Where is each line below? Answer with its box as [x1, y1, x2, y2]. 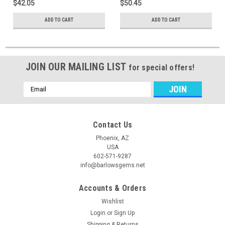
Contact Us [92, 120, 133, 130]
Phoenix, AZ [96, 134, 129, 142]
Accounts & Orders [78, 183, 147, 193]
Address [23, 92, 50, 101]
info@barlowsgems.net [80, 161, 145, 169]
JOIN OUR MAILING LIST [25, 60, 129, 73]
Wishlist [101, 197, 124, 205]
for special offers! [129, 62, 195, 72]
